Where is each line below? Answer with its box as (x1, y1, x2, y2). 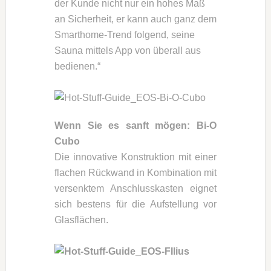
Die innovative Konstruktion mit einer (54, 151, 217, 162)
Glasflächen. (54, 214, 108, 225)
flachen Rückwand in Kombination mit (54, 167, 217, 178)
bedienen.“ (54, 60, 100, 71)
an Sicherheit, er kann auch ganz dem (54, 13, 217, 24)
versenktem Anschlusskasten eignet (54, 183, 217, 194)
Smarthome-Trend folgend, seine (54, 29, 195, 40)
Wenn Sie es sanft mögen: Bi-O (54, 120, 217, 131)
